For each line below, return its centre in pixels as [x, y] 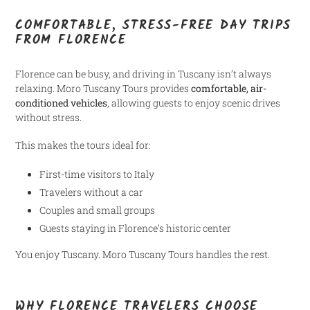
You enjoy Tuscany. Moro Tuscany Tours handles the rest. [143, 255]
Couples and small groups [97, 210]
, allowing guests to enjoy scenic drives [194, 103]
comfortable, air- [229, 88]
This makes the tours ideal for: [83, 145]
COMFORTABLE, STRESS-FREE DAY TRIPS [154, 26]
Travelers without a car [91, 192]
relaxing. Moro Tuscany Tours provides [103, 88]
